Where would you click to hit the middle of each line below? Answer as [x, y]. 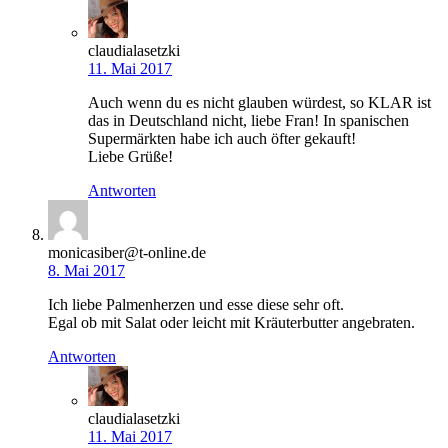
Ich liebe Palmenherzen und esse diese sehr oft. [196, 304]
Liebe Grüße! [130, 156]
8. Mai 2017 [86, 270]
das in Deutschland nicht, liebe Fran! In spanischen [248, 120]
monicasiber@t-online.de [127, 252]
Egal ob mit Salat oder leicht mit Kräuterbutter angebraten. [231, 322]
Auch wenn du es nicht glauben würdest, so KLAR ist [259, 102]
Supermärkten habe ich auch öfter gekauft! [222, 138]
